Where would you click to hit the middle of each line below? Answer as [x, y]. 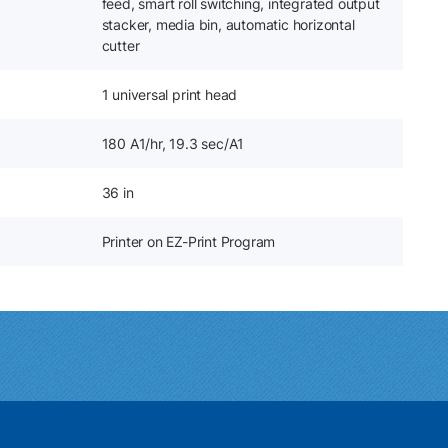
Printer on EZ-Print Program [188, 241]
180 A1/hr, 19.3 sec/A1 [173, 143]
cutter [120, 45]
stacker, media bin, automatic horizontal [228, 24]
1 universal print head [169, 94]
